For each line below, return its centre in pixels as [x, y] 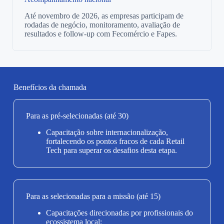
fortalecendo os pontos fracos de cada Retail [115, 141]
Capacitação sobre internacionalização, [107, 132]
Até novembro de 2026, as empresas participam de [104, 15]
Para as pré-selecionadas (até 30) [77, 116]
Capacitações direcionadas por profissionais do [119, 212]
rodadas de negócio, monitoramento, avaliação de [102, 24]
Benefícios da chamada [50, 87]
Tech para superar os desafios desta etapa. [111, 150]
